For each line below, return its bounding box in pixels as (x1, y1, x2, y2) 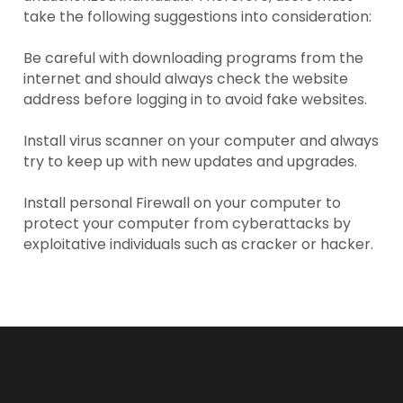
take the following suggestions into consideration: (23, 6, 372, 28)
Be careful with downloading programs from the (23, 48, 364, 69)
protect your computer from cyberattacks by (23, 213, 352, 235)
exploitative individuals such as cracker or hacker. (23, 234, 374, 255)
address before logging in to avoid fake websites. (23, 89, 368, 111)
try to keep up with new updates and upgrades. (23, 151, 358, 173)
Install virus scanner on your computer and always (23, 130, 380, 152)
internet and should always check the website (23, 68, 349, 90)
